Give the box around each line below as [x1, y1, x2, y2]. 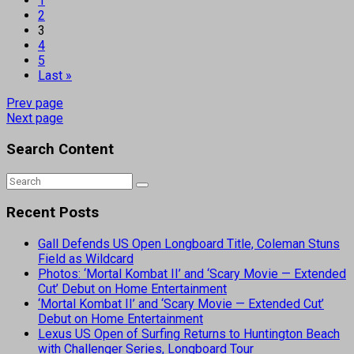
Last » [38, 68, 72, 84]
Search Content [6, 140, 114, 158]
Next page [6, 111, 63, 126]
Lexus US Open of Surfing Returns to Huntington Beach [38, 326, 340, 341]
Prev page [6, 96, 63, 111]
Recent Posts [6, 204, 99, 222]
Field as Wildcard [38, 251, 134, 266]
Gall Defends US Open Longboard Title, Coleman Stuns [38, 236, 340, 251]
